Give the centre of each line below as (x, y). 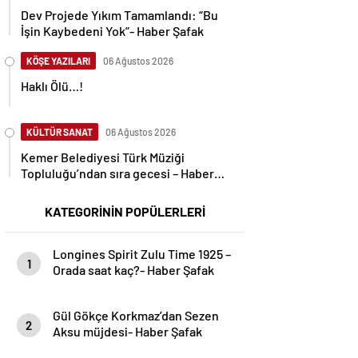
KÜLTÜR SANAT (60, 132)
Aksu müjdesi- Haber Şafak (127, 331)
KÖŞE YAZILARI (58, 61)
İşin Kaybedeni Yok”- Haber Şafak (112, 31)
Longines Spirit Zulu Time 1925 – (142, 254)
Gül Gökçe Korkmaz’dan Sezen (136, 315)
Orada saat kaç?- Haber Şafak (133, 270)
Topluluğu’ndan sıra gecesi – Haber (117, 173)
